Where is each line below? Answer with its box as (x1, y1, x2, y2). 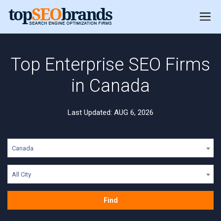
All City (12, 171, 31, 178)
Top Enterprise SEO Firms (11, 54, 210, 75)
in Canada (71, 75, 150, 96)
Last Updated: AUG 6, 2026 (68, 108, 153, 117)
